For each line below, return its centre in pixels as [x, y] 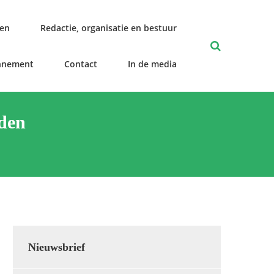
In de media [152, 64]
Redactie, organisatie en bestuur [109, 28]
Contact [81, 64]
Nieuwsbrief [57, 247]
